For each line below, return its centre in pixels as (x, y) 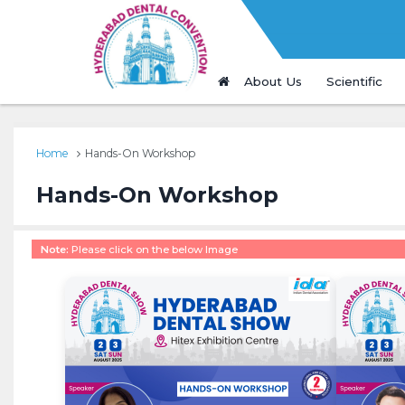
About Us (273, 81)
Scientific (354, 81)
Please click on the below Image (155, 250)
